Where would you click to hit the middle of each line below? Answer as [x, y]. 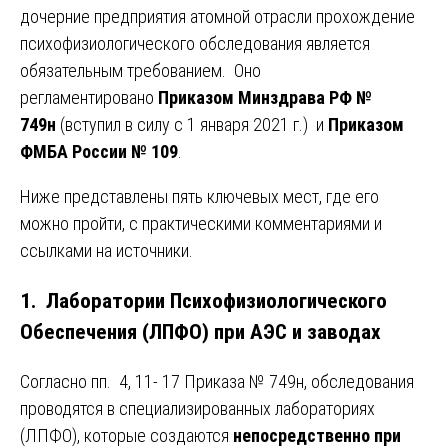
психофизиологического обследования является [195, 43]
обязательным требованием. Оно [140, 70]
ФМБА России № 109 [99, 151]
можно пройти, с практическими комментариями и [201, 223]
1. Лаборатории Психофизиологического [203, 300]
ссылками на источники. [106, 250]
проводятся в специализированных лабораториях [197, 408]
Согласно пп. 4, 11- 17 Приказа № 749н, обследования [217, 381]
